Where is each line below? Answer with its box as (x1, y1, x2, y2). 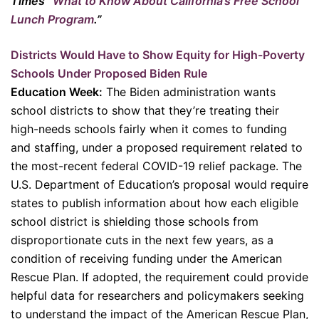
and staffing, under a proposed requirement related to (11, 140, 303, 155)
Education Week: (11, 85, 103, 99)
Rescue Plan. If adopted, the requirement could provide (11, 270, 308, 284)
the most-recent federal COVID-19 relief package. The (11, 159, 302, 173)
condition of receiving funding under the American (11, 251, 282, 266)
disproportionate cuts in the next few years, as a (11, 233, 273, 247)
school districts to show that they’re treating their (11, 103, 279, 117)
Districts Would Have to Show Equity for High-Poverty (11, 48, 305, 62)
